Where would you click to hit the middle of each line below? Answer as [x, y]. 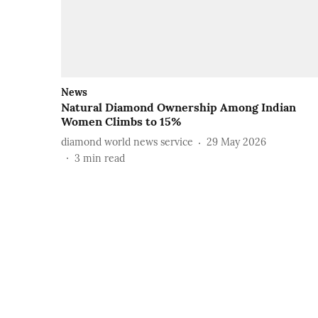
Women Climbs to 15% [121, 121]
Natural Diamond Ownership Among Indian [179, 107]
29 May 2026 [236, 142]
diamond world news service [127, 142]
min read [104, 158]
